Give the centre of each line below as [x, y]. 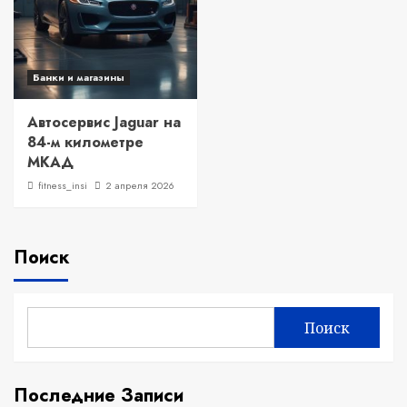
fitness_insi [63, 185]
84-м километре [85, 142]
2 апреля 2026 [140, 185]
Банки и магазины [79, 77]
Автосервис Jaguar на [104, 122]
